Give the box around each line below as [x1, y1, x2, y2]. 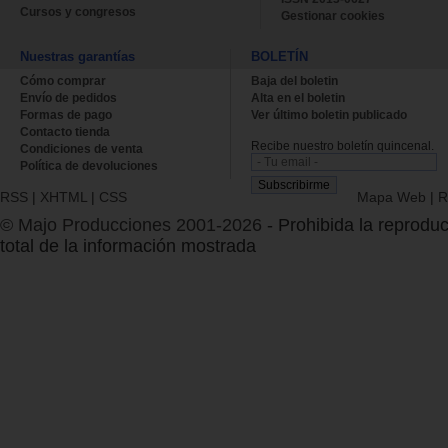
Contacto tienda [20, 124, 110, 139]
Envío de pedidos [20, 90, 117, 105]
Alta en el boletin [251, 90, 345, 105]
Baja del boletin [251, 73, 338, 88]
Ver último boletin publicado [251, 107, 407, 122]
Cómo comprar [20, 73, 106, 88]
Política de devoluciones [20, 158, 158, 173]
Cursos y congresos [20, 4, 136, 19]
